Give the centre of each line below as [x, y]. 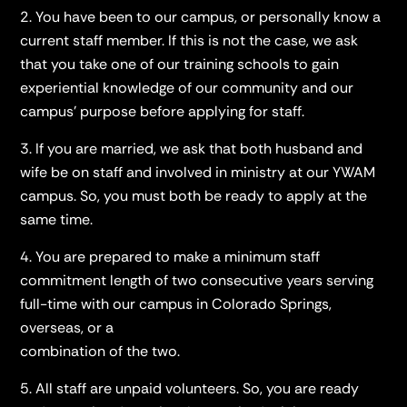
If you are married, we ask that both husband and [199, 148]
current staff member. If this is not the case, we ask [189, 40]
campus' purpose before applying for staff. [163, 111]
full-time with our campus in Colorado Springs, [176, 303]
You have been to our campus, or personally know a [208, 16]
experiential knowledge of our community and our [187, 87]
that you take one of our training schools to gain [180, 64]
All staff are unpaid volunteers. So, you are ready [198, 388]
